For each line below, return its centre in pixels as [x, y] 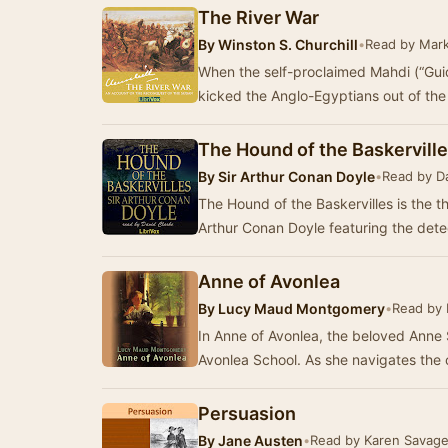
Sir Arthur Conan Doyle [295, 176]
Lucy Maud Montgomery [300, 308]
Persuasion [247, 413]
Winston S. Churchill [286, 44]
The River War [258, 17]
